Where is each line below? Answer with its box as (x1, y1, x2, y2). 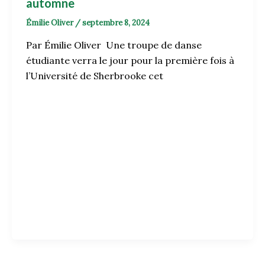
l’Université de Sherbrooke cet (25, 70, 163, 82)
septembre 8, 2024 (82, 17, 150, 28)
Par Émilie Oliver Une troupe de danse (25, 39, 202, 51)
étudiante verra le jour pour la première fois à (25, 54, 234, 67)
